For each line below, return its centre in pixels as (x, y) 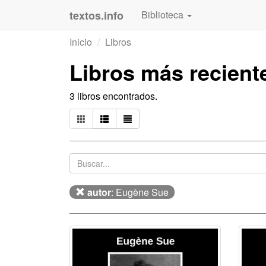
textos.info (96, 15)
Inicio (81, 42)
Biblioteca (164, 15)
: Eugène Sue (140, 192)
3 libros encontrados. (113, 96)
